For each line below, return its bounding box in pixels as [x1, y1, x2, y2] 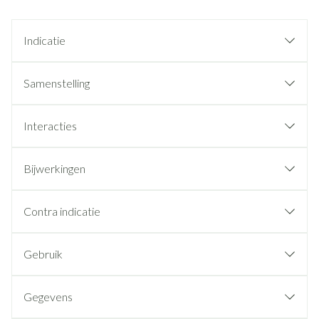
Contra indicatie [23, 204, 100, 218]
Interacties [23, 119, 77, 132]
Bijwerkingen [23, 162, 85, 175]
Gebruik [23, 247, 63, 261]
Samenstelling [23, 76, 90, 90]
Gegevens [23, 290, 73, 303]
